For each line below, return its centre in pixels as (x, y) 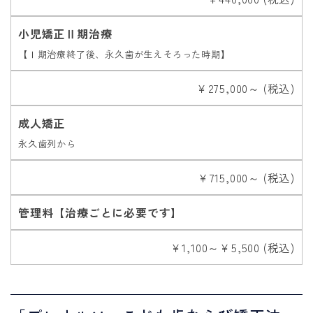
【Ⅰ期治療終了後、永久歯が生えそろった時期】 (124, 54)
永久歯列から (47, 144)
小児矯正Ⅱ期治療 (65, 34)
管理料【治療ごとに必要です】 (101, 213)
